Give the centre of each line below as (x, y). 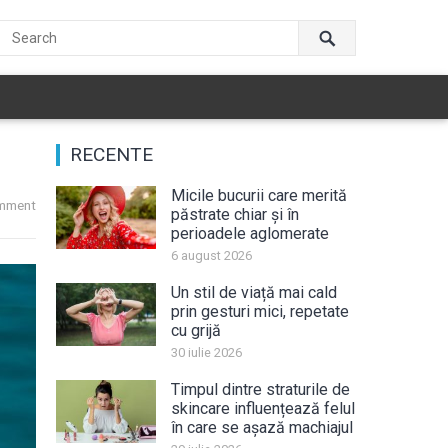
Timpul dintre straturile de (260, 389)
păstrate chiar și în (235, 214)
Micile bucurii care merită (259, 195)
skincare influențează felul (263, 408)
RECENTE (111, 154)
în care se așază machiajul (262, 427)
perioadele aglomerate (250, 233)
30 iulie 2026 (206, 352)
